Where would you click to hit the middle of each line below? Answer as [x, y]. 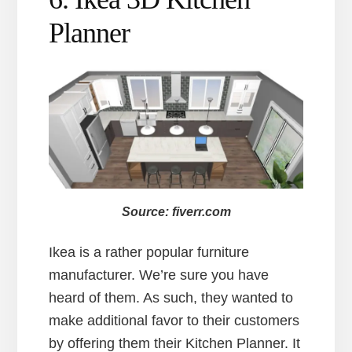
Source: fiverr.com [176, 212]
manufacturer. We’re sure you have [159, 275]
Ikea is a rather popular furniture [149, 252]
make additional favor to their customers [174, 321]
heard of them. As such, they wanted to [171, 298]
